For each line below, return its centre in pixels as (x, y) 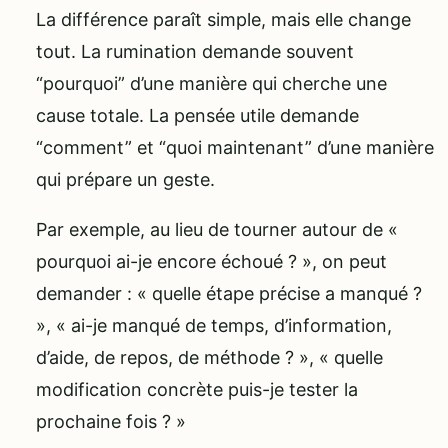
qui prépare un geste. (125, 180)
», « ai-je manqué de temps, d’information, (214, 326)
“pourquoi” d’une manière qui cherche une (211, 84)
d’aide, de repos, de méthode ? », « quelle (209, 358)
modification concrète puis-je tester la (197, 390)
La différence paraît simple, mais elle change (223, 20)
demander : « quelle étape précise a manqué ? (229, 294)
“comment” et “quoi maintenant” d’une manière (235, 148)
